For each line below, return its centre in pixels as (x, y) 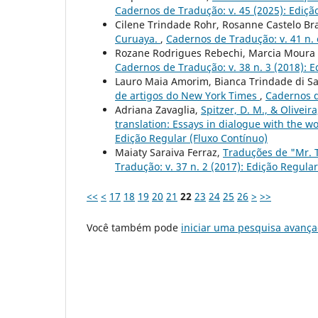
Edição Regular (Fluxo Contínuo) (191, 138)
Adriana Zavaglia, (158, 110)
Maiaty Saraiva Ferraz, (169, 153)
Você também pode (134, 228)
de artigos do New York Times (187, 96)
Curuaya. (138, 39)
